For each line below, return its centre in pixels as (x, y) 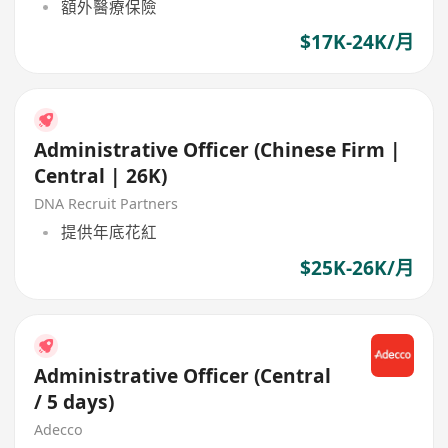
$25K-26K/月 (356, 267)
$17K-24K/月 (356, 41)
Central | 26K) (101, 176)
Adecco (59, 429)
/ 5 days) (74, 401)
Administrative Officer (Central (183, 375)
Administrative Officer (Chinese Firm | (218, 150)
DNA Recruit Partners (106, 203)
